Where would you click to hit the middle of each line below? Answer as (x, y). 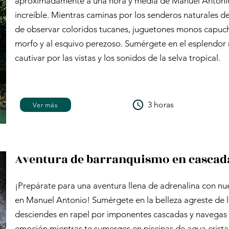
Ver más (45, 105)
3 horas (161, 105)
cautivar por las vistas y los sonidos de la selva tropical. (118, 58)
